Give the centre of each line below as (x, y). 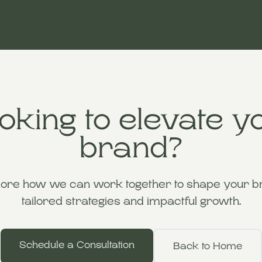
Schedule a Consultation (77, 245)
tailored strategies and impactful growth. (131, 201)
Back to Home (207, 246)
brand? (131, 148)
